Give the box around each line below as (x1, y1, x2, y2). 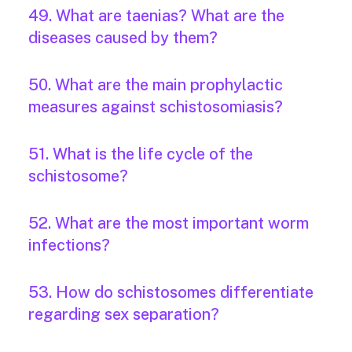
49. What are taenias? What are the (28, 6, 284, 26)
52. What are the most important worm (28, 214, 309, 233)
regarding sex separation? (28, 305, 219, 324)
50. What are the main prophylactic (28, 75, 283, 95)
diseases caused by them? (28, 28, 218, 48)
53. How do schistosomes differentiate (28, 283, 313, 302)
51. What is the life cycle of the (28, 145, 253, 164)
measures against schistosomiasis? (28, 97, 283, 117)
